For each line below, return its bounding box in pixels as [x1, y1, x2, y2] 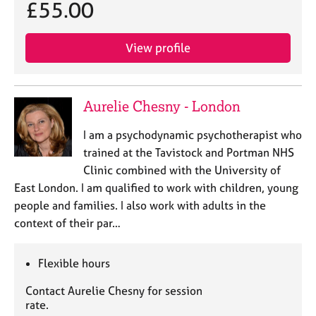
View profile [126, 40, 190, 55]
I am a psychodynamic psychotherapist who [83, 128, 302, 142]
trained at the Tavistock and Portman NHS [83, 145, 294, 159]
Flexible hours [38, 256, 111, 270]
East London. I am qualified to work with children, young [14, 181, 298, 195]
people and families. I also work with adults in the [14, 198, 266, 212]
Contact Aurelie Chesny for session [25, 284, 202, 298]
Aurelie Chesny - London [83, 97, 241, 115]
